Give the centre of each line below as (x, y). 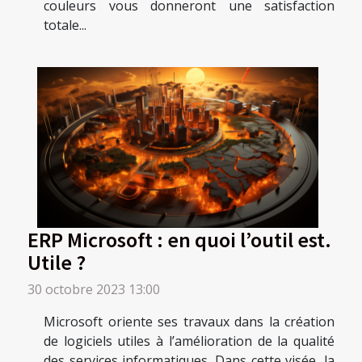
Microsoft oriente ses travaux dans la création (189, 321)
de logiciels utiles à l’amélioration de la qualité (189, 341)
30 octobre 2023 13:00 (94, 289)
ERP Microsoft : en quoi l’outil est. (179, 239)
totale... (65, 25)
